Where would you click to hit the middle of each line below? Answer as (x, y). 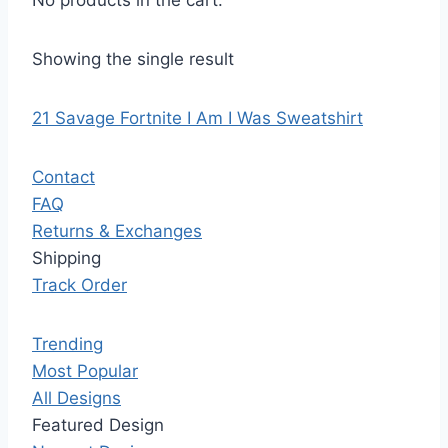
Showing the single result (133, 59)
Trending (67, 344)
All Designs (76, 398)
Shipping (66, 258)
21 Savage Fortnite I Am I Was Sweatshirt (197, 118)
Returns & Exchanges (117, 231)
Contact (63, 177)
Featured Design (98, 425)
